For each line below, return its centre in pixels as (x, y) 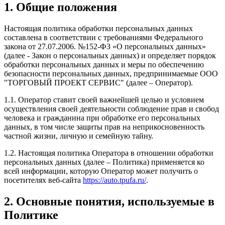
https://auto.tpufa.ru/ (115, 180)
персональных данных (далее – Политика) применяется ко (104, 162)
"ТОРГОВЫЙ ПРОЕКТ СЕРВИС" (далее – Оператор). (98, 82)
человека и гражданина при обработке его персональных (102, 118)
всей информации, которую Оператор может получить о (101, 171)
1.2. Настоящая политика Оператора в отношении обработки (109, 153)
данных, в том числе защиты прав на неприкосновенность (104, 127)
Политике (31, 215)
